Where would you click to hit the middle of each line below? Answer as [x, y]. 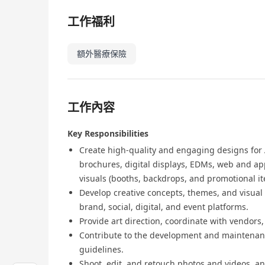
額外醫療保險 [102, 54]
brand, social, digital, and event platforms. [164, 207]
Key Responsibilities [108, 134]
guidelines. [101, 250]
